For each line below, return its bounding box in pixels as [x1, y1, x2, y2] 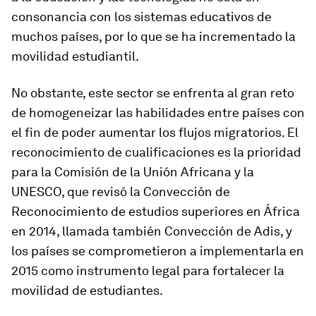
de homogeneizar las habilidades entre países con [11, 105, 305, 120]
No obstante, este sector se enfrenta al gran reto [11, 85, 294, 100]
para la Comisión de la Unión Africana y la [11, 164, 254, 179]
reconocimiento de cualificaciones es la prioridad [11, 145, 301, 159]
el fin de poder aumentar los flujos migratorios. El [11, 125, 298, 140]
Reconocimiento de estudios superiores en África [11, 204, 300, 219]
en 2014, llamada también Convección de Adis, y [11, 224, 292, 238]
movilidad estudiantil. [11, 49, 139, 63]
